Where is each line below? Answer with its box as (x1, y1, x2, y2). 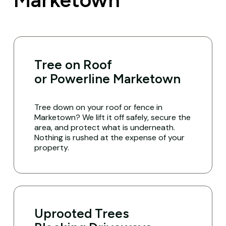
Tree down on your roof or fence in (34, 101, 163, 112)
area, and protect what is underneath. (34, 122, 176, 133)
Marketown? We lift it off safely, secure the (34, 111, 191, 123)
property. (34, 142, 70, 153)
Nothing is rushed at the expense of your (34, 132, 185, 143)
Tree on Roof (34, 56, 112, 72)
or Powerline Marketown (34, 71, 181, 86)
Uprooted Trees (34, 206, 130, 221)
